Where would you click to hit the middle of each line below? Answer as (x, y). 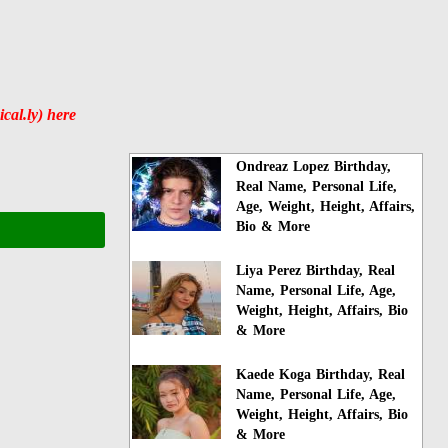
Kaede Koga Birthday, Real (321, 374)
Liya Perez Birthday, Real (316, 270)
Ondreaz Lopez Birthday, (314, 166)
